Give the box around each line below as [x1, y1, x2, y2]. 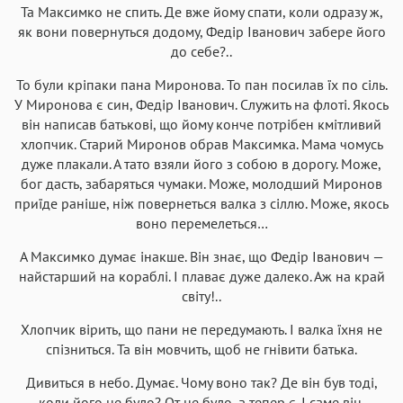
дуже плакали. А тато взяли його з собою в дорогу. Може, [22, 154, 381, 173]
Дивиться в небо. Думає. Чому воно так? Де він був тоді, [25, 372, 378, 391]
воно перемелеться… [135, 213, 268, 232]
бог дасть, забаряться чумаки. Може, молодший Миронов [21, 174, 382, 193]
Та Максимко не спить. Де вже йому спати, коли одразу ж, [20, 2, 383, 21]
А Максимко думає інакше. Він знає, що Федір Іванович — [19, 246, 384, 265]
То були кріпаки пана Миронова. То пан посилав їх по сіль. [15, 75, 388, 94]
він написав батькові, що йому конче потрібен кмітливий [22, 114, 381, 133]
